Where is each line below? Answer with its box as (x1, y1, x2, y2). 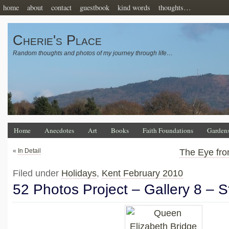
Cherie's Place (13, 33, 102, 48)
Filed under (13, 168, 61, 178)
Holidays (61, 168, 97, 178)
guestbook (80, 3, 109, 12)
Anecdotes (44, 126, 74, 135)
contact (51, 3, 72, 12)
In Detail (18, 147, 41, 154)
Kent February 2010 (102, 168, 183, 178)
